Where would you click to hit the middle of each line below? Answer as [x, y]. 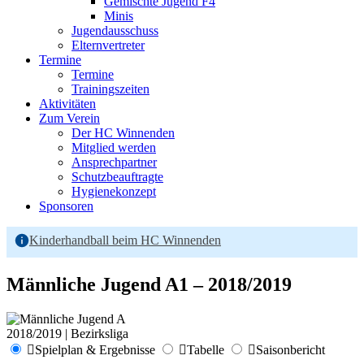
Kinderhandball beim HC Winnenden [125, 240]
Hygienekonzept [114, 192]
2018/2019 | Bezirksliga [67, 333]
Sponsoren [66, 206]
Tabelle [206, 349]
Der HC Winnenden [123, 133]
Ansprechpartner [114, 162]
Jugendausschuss [115, 31]
